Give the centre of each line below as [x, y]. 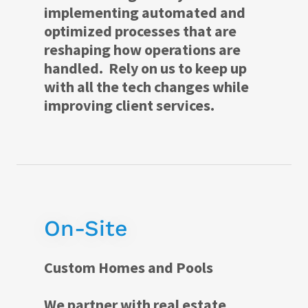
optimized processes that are [140, 31]
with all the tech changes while [146, 87]
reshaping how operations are [142, 50]
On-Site [86, 229]
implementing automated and [145, 13]
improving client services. [131, 106]
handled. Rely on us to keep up [145, 68]
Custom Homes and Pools [129, 268]
